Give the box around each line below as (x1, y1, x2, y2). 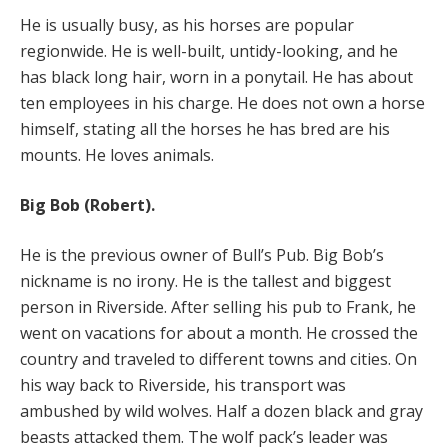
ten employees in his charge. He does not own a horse (20, 91, 425, 114)
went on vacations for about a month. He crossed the (20, 321, 418, 344)
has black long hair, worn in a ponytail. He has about (20, 65, 413, 88)
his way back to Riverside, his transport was (20, 373, 346, 396)
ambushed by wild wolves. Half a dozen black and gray (20, 399, 423, 422)
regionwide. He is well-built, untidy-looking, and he (20, 39, 398, 62)
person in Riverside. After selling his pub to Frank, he (20, 295, 416, 318)
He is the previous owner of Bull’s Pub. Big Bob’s (20, 243, 384, 266)
